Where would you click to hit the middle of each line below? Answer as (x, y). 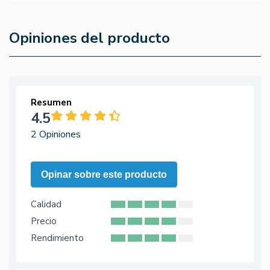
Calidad (46, 205)
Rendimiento (57, 238)
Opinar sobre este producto (104, 175)
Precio (44, 221)
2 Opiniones (56, 135)
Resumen (51, 103)
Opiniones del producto (89, 38)
